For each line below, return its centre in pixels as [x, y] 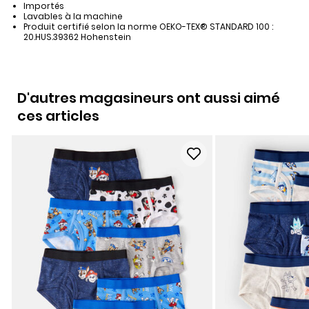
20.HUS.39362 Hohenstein [77, 37]
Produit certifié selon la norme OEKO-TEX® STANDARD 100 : [148, 27]
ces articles [58, 116]
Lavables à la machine [73, 17]
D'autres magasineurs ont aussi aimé [149, 98]
